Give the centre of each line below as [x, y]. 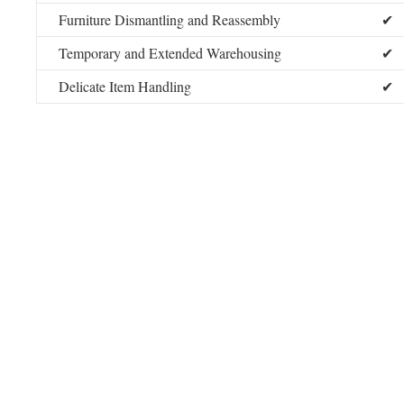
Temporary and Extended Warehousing [170, 53]
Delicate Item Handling [125, 86]
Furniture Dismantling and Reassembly [170, 19]
